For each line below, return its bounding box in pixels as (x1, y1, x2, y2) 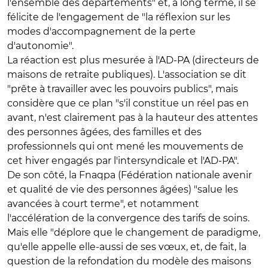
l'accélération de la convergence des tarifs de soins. (7, 212, 249, 224)
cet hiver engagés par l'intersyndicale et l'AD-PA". (7, 155, 239, 166)
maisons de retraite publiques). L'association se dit (7, 69, 246, 80)
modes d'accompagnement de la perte (7, 26, 196, 37)
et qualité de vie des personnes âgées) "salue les (7, 184, 238, 195)
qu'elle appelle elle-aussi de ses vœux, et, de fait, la (7, 241, 246, 252)
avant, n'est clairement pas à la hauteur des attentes (7, 112, 258, 123)
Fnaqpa (79, 169, 118, 181)
